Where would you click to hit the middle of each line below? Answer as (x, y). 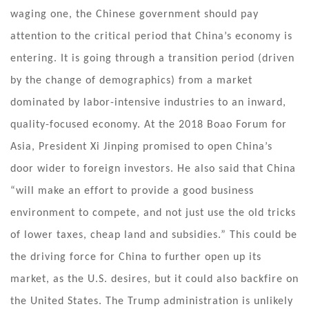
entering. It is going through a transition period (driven (152, 58)
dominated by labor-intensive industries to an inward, (148, 102)
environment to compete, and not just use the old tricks (153, 213)
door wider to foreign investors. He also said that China (153, 169)
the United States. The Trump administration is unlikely (152, 301)
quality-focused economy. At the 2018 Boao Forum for (149, 124)
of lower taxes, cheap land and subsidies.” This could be (154, 235)
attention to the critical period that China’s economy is (151, 36)
